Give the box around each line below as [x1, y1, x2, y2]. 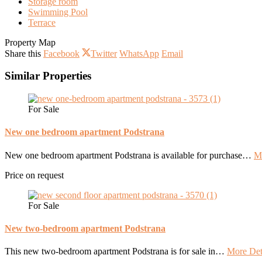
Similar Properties [5, 70, 91, 82]
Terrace [28, 17, 56, 27]
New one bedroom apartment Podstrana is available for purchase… [5, 150, 254, 160]
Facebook [43, 48, 80, 58]
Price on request [5, 170, 64, 180]
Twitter [91, 48, 117, 58]
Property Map [5, 37, 56, 47]
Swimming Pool [28, 6, 88, 17]
